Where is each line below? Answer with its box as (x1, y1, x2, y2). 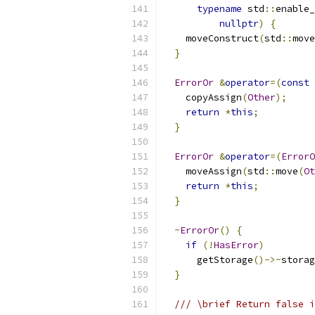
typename (197, 3, 242, 15)
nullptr (219, 18, 259, 30)
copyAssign (163, 91, 242, 103)
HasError (214, 239, 259, 251)
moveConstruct (163, 32, 259, 44)
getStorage (163, 254, 253, 266)
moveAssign (163, 165, 242, 177)
